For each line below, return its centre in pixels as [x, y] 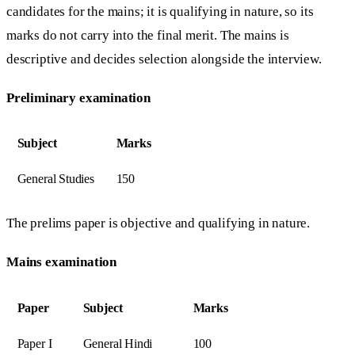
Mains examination [62, 262]
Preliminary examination [78, 97]
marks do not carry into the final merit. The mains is [148, 35]
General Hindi [118, 343]
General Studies [55, 179]
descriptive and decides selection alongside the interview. [164, 59]
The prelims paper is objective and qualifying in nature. [158, 223]
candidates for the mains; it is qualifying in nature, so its [160, 11]
